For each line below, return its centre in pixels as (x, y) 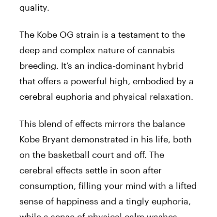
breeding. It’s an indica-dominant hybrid (101, 65)
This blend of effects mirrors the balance (102, 123)
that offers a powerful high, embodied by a (107, 81)
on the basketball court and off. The (92, 154)
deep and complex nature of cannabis (97, 50)
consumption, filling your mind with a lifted (108, 185)
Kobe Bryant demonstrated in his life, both (106, 139)
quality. (34, 7)
